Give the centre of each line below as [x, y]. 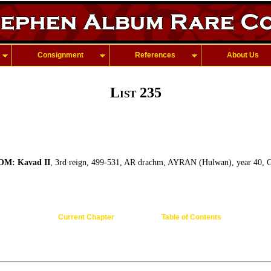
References [155, 55]
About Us [243, 55]
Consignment [60, 55]
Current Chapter [86, 217]
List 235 [135, 93]
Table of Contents [191, 217]
